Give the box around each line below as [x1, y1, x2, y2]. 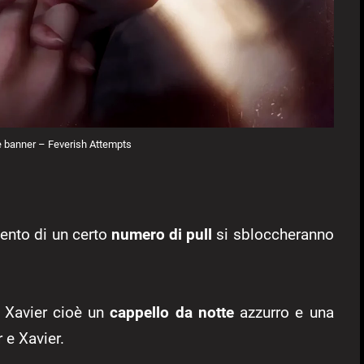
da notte [175, 302, 234, 322]
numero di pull [110, 224, 213, 244]
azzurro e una [233, 302, 334, 322]
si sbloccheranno [212, 224, 334, 244]
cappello [110, 302, 170, 322]
